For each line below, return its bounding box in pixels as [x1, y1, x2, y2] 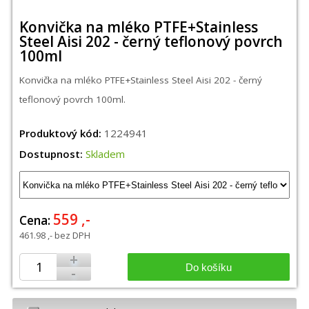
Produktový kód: [19, 126, 101, 140]
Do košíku [185, 261, 232, 273]
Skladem [85, 147, 125, 161]
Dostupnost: [19, 147, 83, 161]
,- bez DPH [45, 229, 90, 241]
